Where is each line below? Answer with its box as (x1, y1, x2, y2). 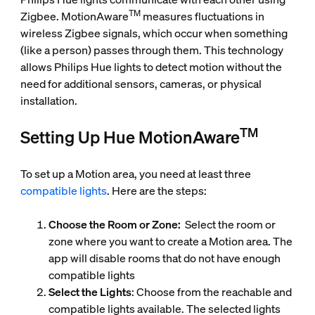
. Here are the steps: (106, 183, 207, 199)
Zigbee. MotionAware (20, 8, 129, 25)
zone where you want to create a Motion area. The (48, 233, 292, 250)
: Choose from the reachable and (131, 284, 292, 300)
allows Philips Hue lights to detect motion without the (20, 59, 282, 75)
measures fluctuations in (140, 8, 264, 25)
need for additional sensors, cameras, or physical (20, 76, 262, 92)
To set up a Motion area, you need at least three (20, 166, 251, 182)
